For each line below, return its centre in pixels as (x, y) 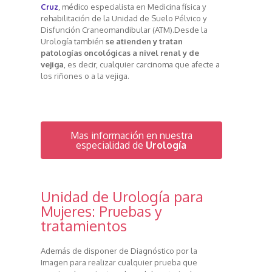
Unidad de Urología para (122, 197)
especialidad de (111, 145)
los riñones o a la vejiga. (85, 76)
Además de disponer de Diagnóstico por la (119, 251)
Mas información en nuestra (131, 136)
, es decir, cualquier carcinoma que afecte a (141, 65)
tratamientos (83, 226)
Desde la (191, 30)
